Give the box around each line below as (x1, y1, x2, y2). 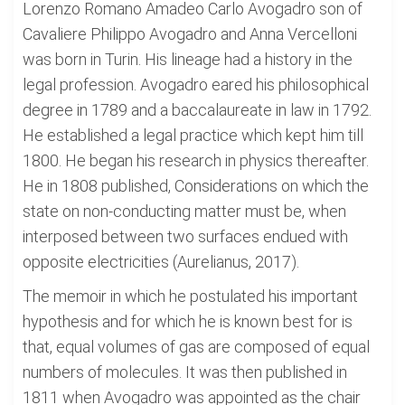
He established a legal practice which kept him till (23, 126, 363, 145)
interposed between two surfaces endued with (23, 227, 348, 246)
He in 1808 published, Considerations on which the (23, 176, 369, 195)
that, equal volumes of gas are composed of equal (23, 337, 370, 356)
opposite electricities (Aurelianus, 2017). (23, 252, 299, 271)
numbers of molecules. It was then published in (23, 363, 347, 381)
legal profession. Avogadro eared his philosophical (23, 75, 369, 94)
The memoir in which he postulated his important (23, 287, 358, 306)
